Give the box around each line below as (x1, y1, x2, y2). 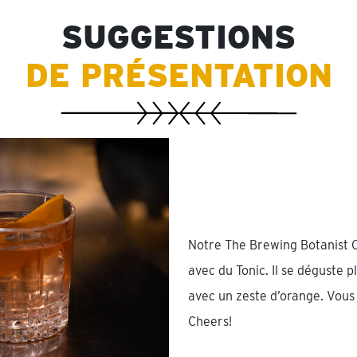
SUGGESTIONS (61, 18, 296, 57)
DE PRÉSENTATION (25, 56, 332, 95)
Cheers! (188, 314, 232, 330)
